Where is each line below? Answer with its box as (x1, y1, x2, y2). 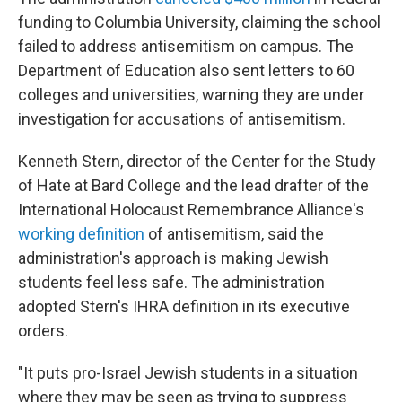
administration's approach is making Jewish (18, 249, 328, 267)
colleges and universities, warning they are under (18, 85, 364, 104)
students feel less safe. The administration (18, 273, 325, 292)
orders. (18, 321, 68, 340)
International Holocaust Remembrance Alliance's (18, 200, 364, 219)
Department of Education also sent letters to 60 (18, 61, 354, 80)
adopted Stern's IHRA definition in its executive (18, 297, 350, 316)
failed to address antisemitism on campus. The (18, 37, 354, 56)
